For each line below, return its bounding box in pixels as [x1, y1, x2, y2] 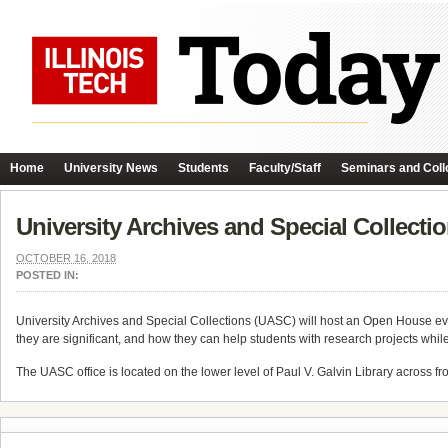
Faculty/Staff [249, 161, 321, 175]
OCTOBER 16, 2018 [16, 252, 116, 264]
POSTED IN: [16, 269, 79, 281]
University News [64, 161, 158, 175]
